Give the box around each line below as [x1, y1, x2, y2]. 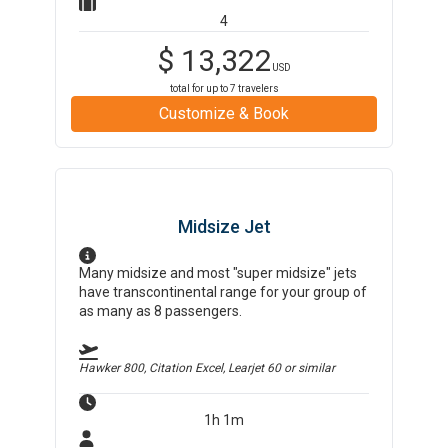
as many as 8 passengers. [79, 303, 243, 319]
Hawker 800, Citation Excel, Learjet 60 [79, 361, 282, 375]
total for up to [169, 83, 230, 94]
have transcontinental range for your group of [79, 284, 368, 300]
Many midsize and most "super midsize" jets [79, 265, 358, 281]
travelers [235, 83, 279, 94]
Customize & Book [159, 104, 289, 123]
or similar [281, 361, 336, 375]
